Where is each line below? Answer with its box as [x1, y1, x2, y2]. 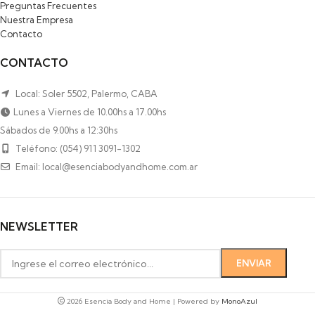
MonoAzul [221, 297, 257, 307]
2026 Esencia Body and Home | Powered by [65, 297, 221, 307]
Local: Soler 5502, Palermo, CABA [13, 87, 157, 99]
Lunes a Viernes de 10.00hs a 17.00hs [13, 105, 166, 117]
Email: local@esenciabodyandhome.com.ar [13, 160, 198, 172]
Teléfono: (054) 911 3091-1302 [13, 142, 141, 154]
